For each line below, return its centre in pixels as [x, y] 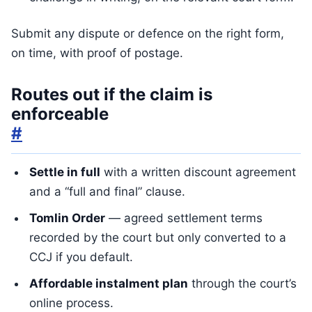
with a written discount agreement [198, 172]
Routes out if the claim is [112, 94]
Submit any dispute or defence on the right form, [148, 33]
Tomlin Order [67, 218]
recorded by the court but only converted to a [158, 237]
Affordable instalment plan [109, 283]
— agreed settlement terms [184, 218]
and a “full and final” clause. [107, 192]
